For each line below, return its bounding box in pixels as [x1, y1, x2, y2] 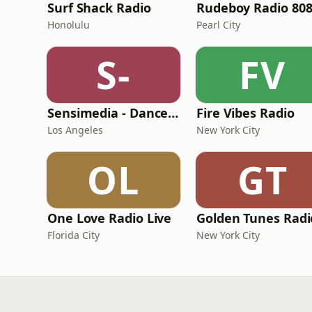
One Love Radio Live [47, 210, 172, 226]
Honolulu [47, 18, 90, 31]
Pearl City [196, 18, 240, 31]
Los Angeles [47, 123, 103, 136]
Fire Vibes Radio [196, 104, 295, 121]
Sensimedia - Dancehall [168, 104, 179, 121]
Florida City [47, 228, 100, 242]
